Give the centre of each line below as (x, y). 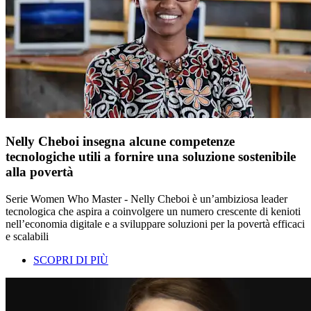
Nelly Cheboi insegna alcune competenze (120, 142)
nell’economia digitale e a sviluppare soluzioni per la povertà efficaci (155, 224)
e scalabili (27, 236)
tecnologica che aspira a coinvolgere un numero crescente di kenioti (153, 211)
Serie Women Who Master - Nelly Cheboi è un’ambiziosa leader (146, 199)
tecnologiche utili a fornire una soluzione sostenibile (151, 157)
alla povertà (40, 172)
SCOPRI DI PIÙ (71, 260)
